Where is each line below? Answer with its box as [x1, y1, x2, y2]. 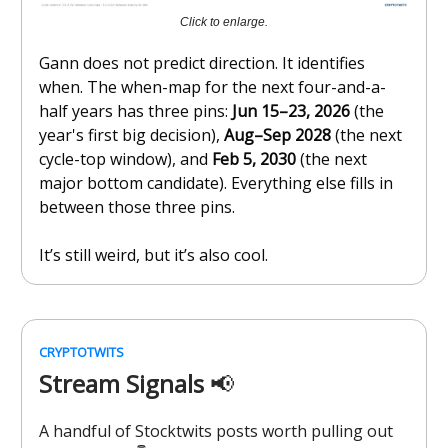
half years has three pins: [39, 99, 232, 122]
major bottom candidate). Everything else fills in [39, 171, 393, 194]
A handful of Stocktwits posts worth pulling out [39, 419, 393, 442]
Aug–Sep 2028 [224, 123, 335, 146]
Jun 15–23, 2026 [232, 99, 354, 122]
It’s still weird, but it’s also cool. [39, 243, 268, 266]
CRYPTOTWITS [39, 342, 124, 361]
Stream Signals [39, 366, 210, 400]
